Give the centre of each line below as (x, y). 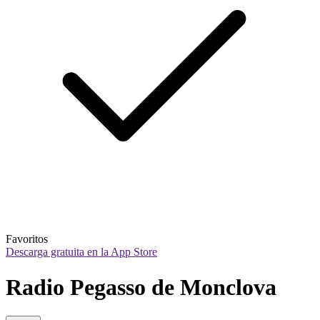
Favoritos (27, 239)
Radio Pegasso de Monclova (141, 287)
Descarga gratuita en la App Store (81, 252)
